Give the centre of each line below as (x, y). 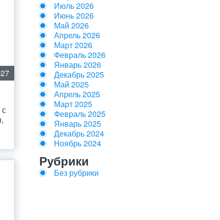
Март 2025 (73, 104)
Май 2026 (71, 25)
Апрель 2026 (77, 35)
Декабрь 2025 (79, 74)
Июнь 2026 (74, 15)
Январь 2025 (78, 124)
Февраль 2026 (80, 55)
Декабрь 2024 (79, 133)
